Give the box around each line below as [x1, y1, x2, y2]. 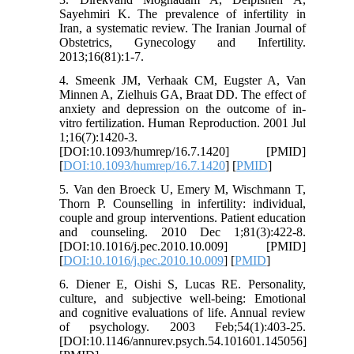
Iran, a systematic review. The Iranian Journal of [59, 21, 306, 36]
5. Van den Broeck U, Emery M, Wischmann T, [59, 183, 306, 197]
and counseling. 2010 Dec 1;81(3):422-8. [59, 225, 306, 239]
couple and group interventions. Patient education [59, 211, 306, 225]
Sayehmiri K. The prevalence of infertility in [59, 7, 306, 21]
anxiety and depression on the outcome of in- [59, 102, 306, 116]
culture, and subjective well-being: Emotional [59, 292, 306, 306]
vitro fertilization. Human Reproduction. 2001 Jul [59, 116, 306, 130]
